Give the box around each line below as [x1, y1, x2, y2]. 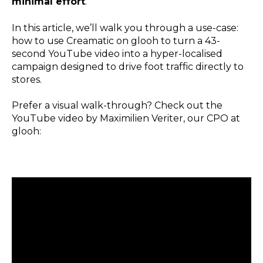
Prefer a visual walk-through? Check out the [12, 100, 222, 112]
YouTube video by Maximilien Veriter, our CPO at [12, 113, 240, 124]
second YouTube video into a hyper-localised [12, 48, 222, 59]
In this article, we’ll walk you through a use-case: [12, 22, 238, 33]
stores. [12, 73, 42, 85]
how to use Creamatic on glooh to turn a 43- [12, 35, 220, 46]
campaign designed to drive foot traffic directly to [12, 60, 244, 72]
